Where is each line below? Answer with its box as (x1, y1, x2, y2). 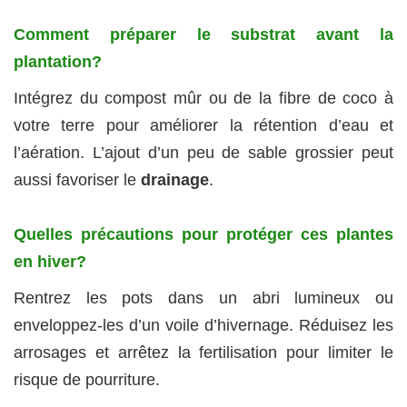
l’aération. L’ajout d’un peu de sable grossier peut (14, 144, 393, 163)
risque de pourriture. (14, 371, 160, 390)
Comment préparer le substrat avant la (14, 25, 393, 45)
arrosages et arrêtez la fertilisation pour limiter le (14, 343, 393, 362)
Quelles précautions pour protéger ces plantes (14, 225, 393, 244)
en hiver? (14, 253, 86, 272)
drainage (141, 171, 209, 190)
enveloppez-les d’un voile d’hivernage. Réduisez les (14, 316, 393, 335)
